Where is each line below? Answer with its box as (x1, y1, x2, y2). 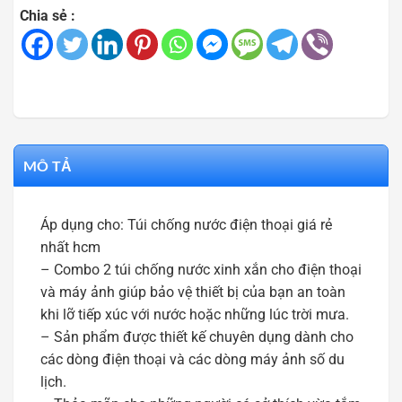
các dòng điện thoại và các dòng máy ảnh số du (40, 351, 345, 369)
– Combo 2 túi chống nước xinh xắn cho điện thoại (40, 261, 362, 279)
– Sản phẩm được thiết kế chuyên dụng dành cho (40, 328, 354, 346)
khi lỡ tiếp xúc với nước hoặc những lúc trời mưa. (40, 306, 349, 324)
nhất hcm (40, 239, 100, 257)
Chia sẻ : (20, 7, 75, 25)
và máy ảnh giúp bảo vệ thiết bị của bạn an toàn (40, 284, 345, 301)
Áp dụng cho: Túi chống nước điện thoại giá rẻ (40, 216, 332, 234)
